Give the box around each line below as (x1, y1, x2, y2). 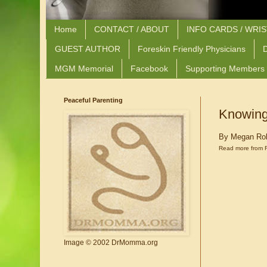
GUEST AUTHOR (55, 44, 120, 54)
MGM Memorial (55, 63, 113, 73)
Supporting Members (185, 63, 265, 73)
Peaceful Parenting (64, 97, 123, 104)
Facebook (131, 63, 168, 73)
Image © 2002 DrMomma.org (64, 238, 158, 247)
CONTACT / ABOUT (94, 24, 169, 35)
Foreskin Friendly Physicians (138, 44, 246, 54)
